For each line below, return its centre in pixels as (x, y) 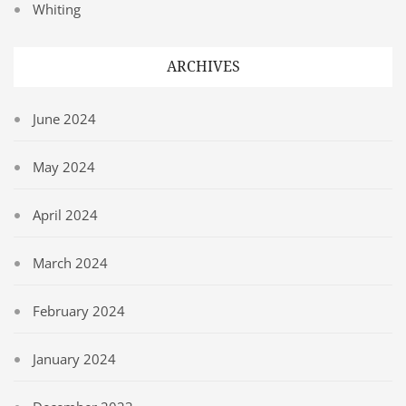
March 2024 (70, 262)
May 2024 (64, 166)
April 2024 (65, 214)
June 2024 (64, 118)
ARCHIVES (203, 66)
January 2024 (74, 358)
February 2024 (79, 310)
